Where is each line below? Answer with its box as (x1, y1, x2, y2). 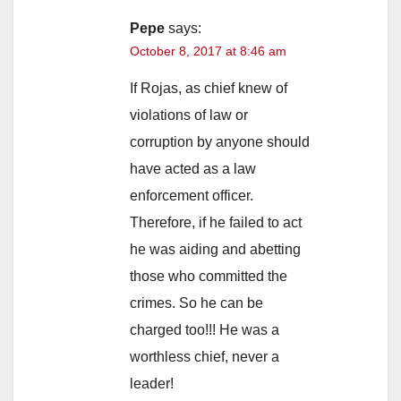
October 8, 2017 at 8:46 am (130, 44, 286, 59)
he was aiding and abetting (130, 242, 301, 258)
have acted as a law (130, 161, 256, 177)
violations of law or (130, 107, 248, 124)
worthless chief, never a (130, 349, 279, 365)
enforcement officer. (130, 188, 253, 204)
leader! (130, 376, 174, 392)
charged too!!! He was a (130, 322, 279, 338)
